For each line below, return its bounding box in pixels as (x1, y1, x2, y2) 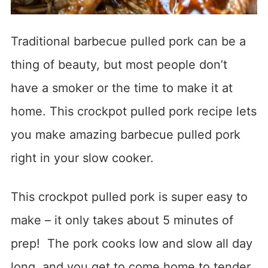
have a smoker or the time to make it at (10, 80, 233, 95)
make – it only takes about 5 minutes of (10, 212, 233, 227)
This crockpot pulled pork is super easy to (10, 189, 248, 204)
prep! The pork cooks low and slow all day (10, 236, 252, 251)
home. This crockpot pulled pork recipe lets (10, 103, 257, 118)
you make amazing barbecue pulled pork (10, 127, 240, 142)
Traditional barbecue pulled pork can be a (10, 33, 246, 48)
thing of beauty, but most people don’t (10, 57, 227, 72)
